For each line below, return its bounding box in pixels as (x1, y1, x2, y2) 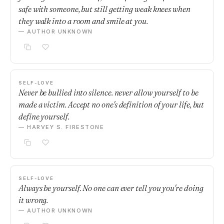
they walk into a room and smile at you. (18, 16, 148, 26)
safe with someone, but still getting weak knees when (18, 4, 190, 14)
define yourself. (18, 111, 69, 121)
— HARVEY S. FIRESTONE (18, 123, 104, 130)
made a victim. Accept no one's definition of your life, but (18, 99, 204, 109)
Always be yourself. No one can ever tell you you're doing (18, 183, 203, 193)
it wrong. (18, 195, 48, 205)
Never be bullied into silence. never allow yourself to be (18, 87, 198, 97)
